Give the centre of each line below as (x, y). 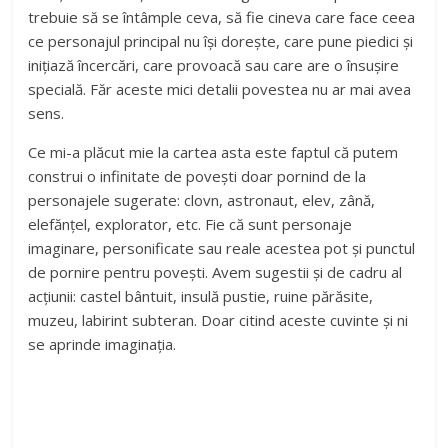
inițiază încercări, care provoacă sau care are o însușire (214, 65)
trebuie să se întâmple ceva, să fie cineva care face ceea (222, 17)
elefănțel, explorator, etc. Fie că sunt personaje (190, 224)
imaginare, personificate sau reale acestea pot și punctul (222, 248)
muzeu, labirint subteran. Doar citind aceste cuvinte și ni (218, 320)
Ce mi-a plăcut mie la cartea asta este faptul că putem (213, 152)
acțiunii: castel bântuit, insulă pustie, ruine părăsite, (201, 296)
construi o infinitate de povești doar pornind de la (197, 176)
